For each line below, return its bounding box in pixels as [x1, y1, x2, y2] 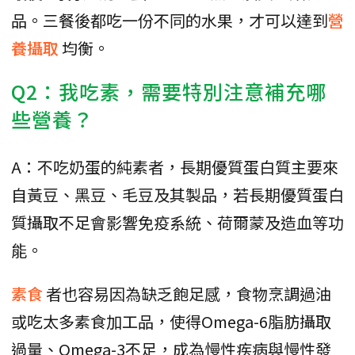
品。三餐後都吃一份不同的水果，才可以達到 [11, 8, 328, 32]
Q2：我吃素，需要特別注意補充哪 [11, 76, 326, 105]
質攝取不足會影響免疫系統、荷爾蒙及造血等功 [11, 210, 344, 234]
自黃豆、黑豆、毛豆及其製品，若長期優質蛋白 [11, 182, 344, 206]
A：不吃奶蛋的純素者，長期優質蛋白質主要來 [11, 155, 338, 178]
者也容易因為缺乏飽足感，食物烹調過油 [46, 281, 331, 305]
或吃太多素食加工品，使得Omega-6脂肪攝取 [11, 309, 331, 333]
